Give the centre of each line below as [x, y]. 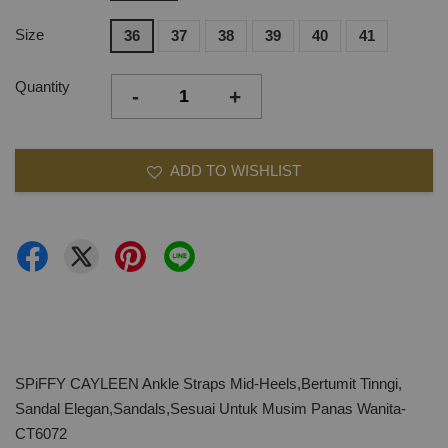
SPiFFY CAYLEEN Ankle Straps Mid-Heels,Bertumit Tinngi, [208, 383]
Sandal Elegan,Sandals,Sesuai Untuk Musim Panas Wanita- [210, 408]
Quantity [42, 86]
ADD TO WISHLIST [235, 170]
